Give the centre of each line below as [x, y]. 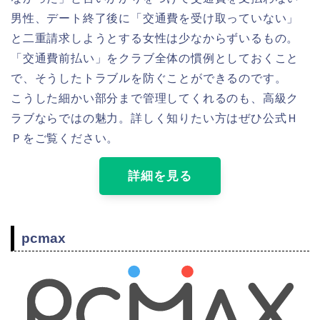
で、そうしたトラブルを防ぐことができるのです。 [149, 79]
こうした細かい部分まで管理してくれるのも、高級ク [155, 99]
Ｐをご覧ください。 [65, 139]
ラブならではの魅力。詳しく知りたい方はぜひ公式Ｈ [155, 119]
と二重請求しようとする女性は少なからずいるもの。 [155, 39]
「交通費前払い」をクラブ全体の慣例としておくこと [155, 59]
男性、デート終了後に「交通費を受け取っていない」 [155, 19]
